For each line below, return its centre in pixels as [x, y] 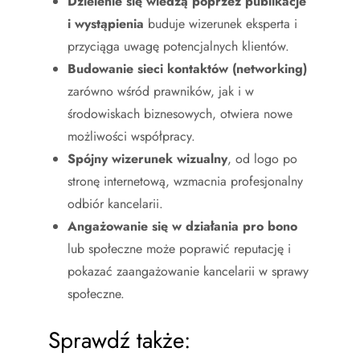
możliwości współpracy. [131, 136]
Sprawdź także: [119, 340]
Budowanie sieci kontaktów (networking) [187, 68]
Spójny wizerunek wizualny [147, 158]
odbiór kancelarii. [115, 203]
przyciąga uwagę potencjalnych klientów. [178, 46]
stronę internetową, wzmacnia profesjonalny [185, 181]
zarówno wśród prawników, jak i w [161, 91]
